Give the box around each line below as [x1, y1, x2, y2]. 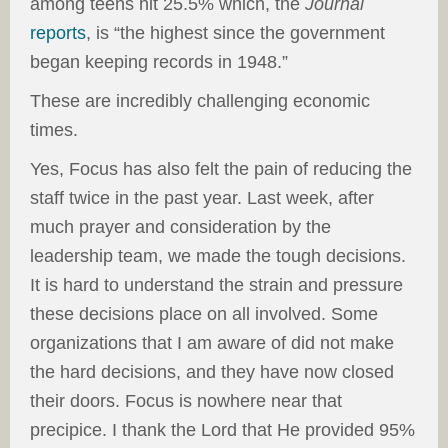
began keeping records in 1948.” [30, 52, 288, 72]
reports [30, 23, 86, 43]
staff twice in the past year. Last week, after [30, 188, 374, 208]
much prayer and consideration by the [30, 217, 331, 237]
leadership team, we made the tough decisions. [30, 246, 406, 266]
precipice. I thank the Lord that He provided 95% [30, 420, 415, 440]
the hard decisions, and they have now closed [30, 362, 394, 382]
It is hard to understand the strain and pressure [30, 275, 403, 295]
